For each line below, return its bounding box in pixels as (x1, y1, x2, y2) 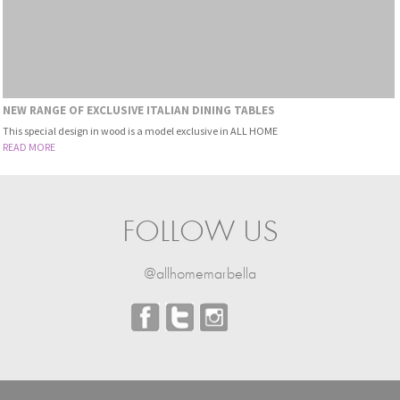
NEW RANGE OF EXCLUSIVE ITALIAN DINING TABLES (2, 103, 275, 119)
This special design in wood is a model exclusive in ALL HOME (2, 123, 278, 137)
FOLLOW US (121, 218, 279, 250)
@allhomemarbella (144, 267, 256, 283)
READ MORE (2, 139, 55, 154)
